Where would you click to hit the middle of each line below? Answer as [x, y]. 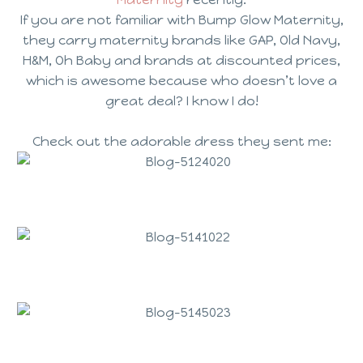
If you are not [67, 20]
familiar [139, 20]
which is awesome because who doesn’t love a [181, 81]
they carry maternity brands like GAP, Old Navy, [181, 40]
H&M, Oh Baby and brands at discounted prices [180, 60]
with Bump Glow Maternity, [253, 20]
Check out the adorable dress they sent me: [181, 141]
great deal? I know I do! [181, 101]
